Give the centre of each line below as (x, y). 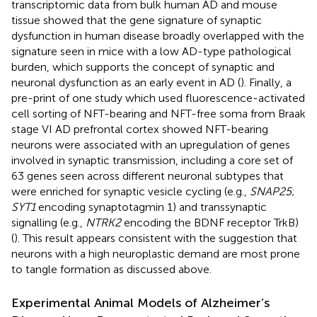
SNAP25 (271, 192)
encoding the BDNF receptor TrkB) (210, 223)
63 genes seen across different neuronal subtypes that (148, 176)
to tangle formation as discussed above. (111, 270)
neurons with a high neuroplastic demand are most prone (156, 254)
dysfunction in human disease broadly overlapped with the (158, 36)
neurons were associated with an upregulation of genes (151, 145)
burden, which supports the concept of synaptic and (143, 67)
